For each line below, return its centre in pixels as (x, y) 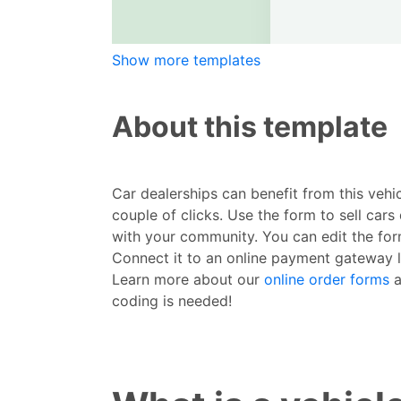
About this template (250, 126)
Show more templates (186, 60)
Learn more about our (188, 280)
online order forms (327, 280)
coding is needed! (172, 301)
